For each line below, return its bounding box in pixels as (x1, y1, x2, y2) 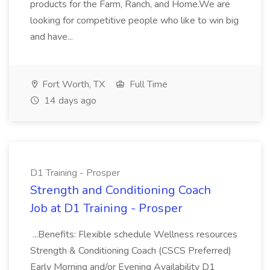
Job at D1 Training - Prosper (30, 200, 183, 216)
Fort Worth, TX (40, 78, 105, 91)
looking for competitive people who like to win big (30, 14, 239, 27)
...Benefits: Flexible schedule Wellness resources (30, 228, 237, 241)
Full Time (127, 78, 168, 91)
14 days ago (42, 94, 96, 107)
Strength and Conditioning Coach (30, 182, 211, 198)
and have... (30, 30, 75, 43)
